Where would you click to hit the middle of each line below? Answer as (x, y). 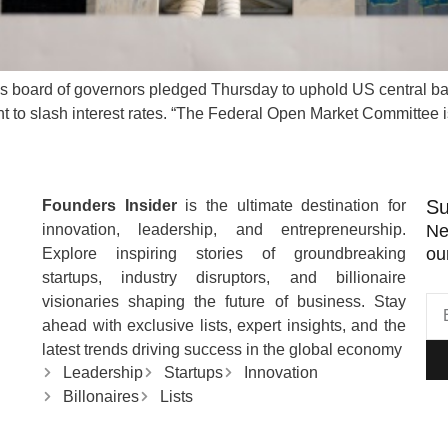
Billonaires (101, 396)
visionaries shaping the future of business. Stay (224, 301)
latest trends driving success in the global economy (222, 349)
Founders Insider (109, 205)
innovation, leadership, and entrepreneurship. (224, 229)
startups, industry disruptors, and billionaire (224, 277)
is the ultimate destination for (291, 205)
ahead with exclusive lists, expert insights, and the (224, 325)
